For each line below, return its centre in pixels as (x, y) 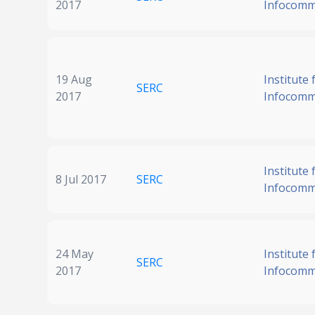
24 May (75, 254)
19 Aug (74, 80)
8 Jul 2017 (81, 180)
